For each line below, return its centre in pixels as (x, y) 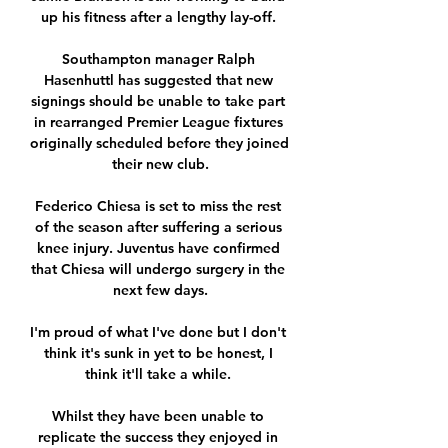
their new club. (160, 164)
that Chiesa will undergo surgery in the (158, 269)
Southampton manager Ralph (158, 59)
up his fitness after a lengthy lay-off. (160, 17)
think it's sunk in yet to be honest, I (158, 353)
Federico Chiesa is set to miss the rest (158, 206)
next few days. (160, 290)
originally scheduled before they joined (159, 143)
